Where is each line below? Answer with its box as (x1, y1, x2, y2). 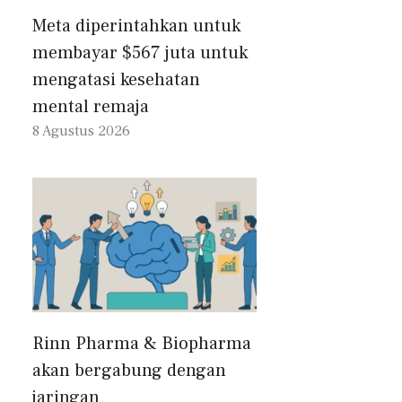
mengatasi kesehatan (32, 68, 200, 92)
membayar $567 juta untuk (32, 41, 248, 66)
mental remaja (32, 95, 149, 119)
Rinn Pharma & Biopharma (32, 332, 251, 356)
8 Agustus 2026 (32, 122, 130, 141)
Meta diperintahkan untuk (32, 14, 240, 39)
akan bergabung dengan (32, 359, 226, 383)
